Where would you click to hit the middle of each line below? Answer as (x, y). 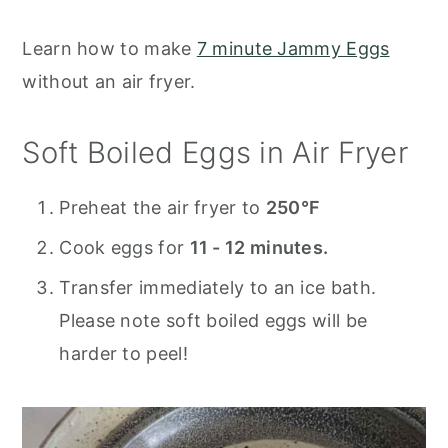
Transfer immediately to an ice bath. (218, 288)
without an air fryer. (109, 82)
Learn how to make (109, 49)
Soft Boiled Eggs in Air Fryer (215, 153)
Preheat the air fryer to (162, 208)
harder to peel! (123, 354)
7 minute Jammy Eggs (293, 49)
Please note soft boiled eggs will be (213, 321)
